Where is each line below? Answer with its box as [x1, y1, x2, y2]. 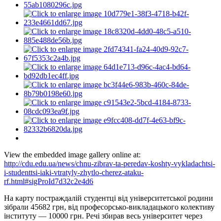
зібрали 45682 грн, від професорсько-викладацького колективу [4, 202, 215, 211]
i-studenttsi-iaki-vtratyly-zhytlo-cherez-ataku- [4, 168, 144, 177]
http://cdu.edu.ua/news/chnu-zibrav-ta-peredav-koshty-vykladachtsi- [4, 159, 215, 168]
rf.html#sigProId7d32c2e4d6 [4, 177, 93, 185]
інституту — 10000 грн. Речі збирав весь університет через [4, 211, 202, 220]
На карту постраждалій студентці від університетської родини [4, 193, 213, 202]
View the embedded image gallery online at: [4, 150, 141, 159]
